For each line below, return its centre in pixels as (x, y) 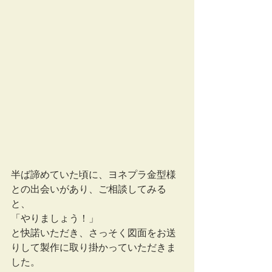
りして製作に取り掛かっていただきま (93, 247)
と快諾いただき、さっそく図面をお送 (93, 233)
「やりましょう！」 (55, 218)
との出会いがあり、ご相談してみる (89, 189)
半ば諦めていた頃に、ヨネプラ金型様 (93, 174)
